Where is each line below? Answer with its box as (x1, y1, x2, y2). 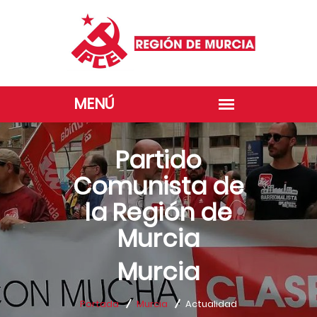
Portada (80, 297, 119, 311)
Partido (115, 143, 202, 177)
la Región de (85, 195, 232, 229)
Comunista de (73, 169, 244, 203)
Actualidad (185, 297, 237, 311)
